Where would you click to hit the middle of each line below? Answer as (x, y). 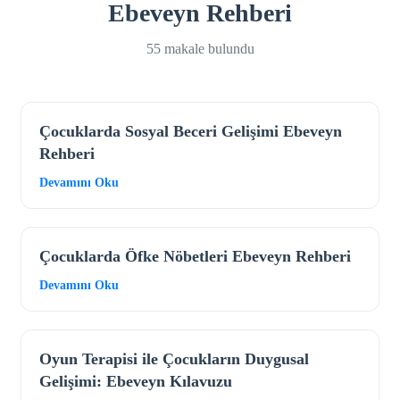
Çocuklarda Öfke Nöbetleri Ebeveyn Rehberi (195, 257)
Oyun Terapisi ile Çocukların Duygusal (174, 359)
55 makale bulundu (200, 49)
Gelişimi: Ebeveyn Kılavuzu (136, 382)
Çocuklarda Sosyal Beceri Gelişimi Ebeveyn (191, 132)
